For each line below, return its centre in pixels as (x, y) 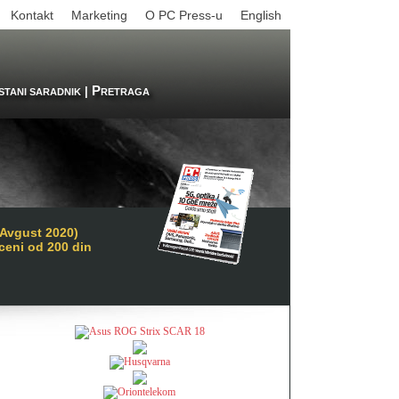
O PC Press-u (184, 15)
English (261, 15)
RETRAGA (125, 92)
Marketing (99, 15)
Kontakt (32, 15)
